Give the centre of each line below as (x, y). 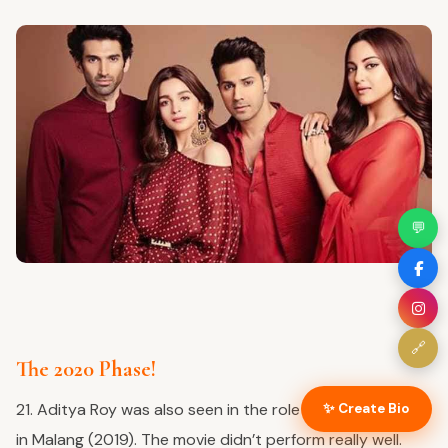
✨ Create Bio (366, 408)
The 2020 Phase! (86, 368)
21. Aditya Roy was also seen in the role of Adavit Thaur (217, 409)
